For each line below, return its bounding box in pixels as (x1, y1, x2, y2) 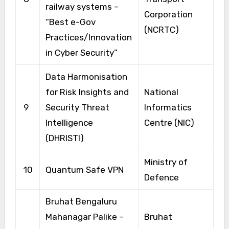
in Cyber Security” (45, 47, 118, 58)
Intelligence (45, 117, 93, 128)
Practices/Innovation (45, 32, 132, 42)
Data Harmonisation (45, 71, 127, 82)
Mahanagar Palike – (45, 211, 124, 222)
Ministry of (144, 156, 188, 167)
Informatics (144, 102, 192, 112)
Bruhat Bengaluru (45, 196, 117, 207)
